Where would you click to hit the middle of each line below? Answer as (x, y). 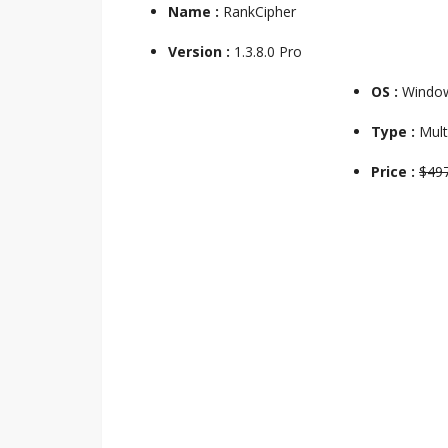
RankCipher (257, 11)
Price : (395, 171)
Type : (395, 131)
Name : (193, 11)
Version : (201, 51)
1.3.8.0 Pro (268, 51)
